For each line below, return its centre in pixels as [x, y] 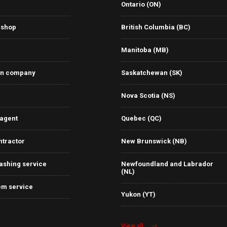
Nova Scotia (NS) [148, 96]
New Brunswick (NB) [154, 141]
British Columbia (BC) [156, 27]
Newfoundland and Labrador [167, 164]
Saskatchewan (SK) [152, 73]
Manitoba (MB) [145, 50]
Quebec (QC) [141, 118]
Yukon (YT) [138, 194]
